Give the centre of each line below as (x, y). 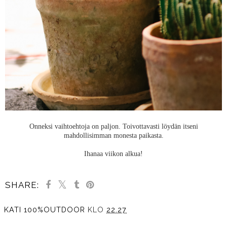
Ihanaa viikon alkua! (113, 154)
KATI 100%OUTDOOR (45, 210)
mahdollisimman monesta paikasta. (113, 136)
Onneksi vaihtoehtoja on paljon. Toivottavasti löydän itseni (113, 126)
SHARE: (22, 185)
